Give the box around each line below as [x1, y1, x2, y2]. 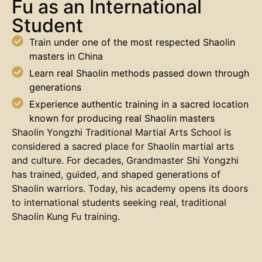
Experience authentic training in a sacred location [29, 98, 249, 111]
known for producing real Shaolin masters [29, 112, 215, 125]
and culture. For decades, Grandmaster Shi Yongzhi [12, 154, 239, 167]
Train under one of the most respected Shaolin [29, 36, 235, 49]
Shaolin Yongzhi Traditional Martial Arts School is [12, 126, 231, 139]
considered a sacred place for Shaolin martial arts [12, 140, 234, 153]
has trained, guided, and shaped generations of [12, 168, 220, 181]
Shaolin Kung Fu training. [12, 211, 120, 223]
